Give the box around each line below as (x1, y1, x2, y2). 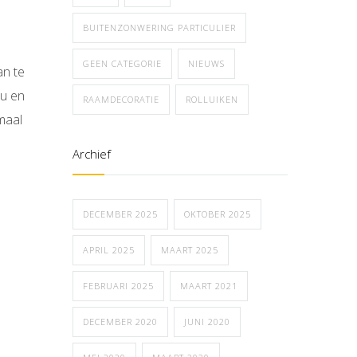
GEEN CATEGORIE (83, 57, 162, 69)
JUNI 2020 (184, 316, 230, 328)
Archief (73, 146, 111, 162)
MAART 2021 (180, 280, 237, 292)
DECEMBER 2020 (83, 316, 158, 328)
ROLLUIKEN (186, 93, 238, 105)
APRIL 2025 (83, 244, 135, 256)
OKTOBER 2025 (184, 208, 251, 220)
